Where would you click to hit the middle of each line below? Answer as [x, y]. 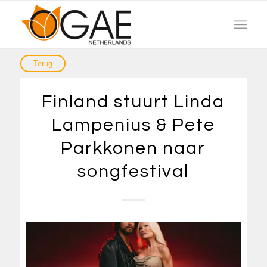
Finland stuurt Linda [133, 102]
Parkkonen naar [133, 148]
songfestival [133, 171]
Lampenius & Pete [133, 125]
